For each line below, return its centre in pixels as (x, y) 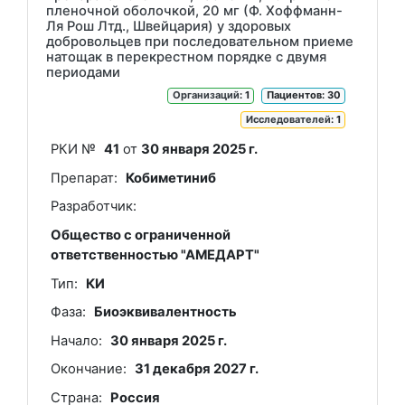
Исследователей (288, 119)
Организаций (206, 95)
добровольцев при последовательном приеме (200, 41)
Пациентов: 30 (303, 95)
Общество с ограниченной (140, 235)
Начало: (76, 340)
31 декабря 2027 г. (197, 369)
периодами (83, 72)
